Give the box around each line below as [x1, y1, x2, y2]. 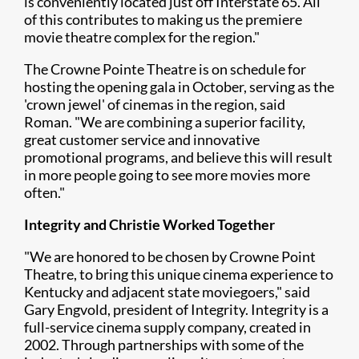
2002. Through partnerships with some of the [24, 336, 304, 353]
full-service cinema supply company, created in [24, 318, 311, 336]
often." [24, 184, 65, 201]
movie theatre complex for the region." [24, 28, 260, 46]
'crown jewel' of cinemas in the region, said [24, 95, 285, 113]
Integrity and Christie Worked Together [24, 216, 275, 233]
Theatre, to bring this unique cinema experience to [24, 265, 333, 283]
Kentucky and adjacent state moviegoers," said [24, 283, 310, 301]
